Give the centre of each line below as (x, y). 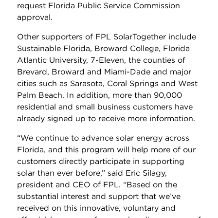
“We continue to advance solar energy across (103, 138)
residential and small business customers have (105, 107)
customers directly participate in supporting (101, 161)
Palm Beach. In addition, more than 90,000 (100, 95)
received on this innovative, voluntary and (96, 208)
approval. (35, 17)
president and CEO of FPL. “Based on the (97, 184)
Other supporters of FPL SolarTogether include (107, 36)
